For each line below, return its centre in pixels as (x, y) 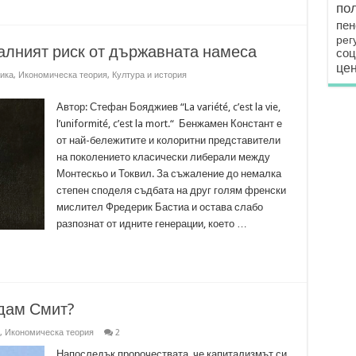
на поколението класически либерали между (163, 157)
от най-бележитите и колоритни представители (168, 140)
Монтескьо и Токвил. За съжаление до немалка (168, 174)
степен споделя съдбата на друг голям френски (171, 190)
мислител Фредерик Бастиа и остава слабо (159, 207)
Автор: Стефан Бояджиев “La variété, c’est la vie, (168, 107)
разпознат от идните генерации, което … (151, 224)
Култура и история (149, 75)
